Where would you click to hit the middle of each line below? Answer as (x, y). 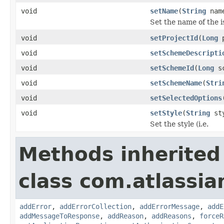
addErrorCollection (95, 206)
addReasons (171, 216)
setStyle (166, 113)
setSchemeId (172, 68)
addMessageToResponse (59, 216)
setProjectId (174, 38)
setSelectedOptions (186, 98)
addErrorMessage (169, 206)
